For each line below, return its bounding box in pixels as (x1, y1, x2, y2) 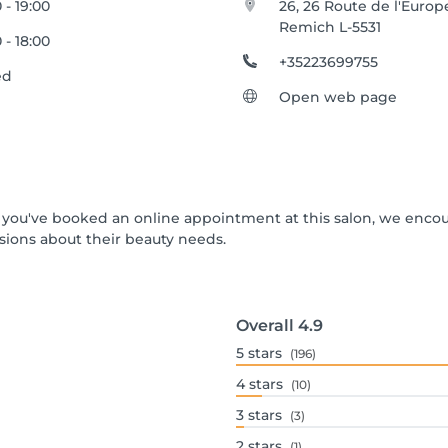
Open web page (279, 88, 398, 106)
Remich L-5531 (279, 18, 382, 36)
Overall (236, 316, 294, 335)
